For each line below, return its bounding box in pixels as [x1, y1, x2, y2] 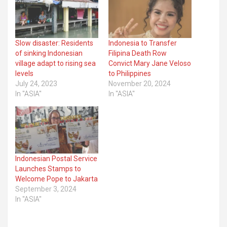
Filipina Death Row [108, 49, 167, 57]
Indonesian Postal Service [15, 155, 97, 163]
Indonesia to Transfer [108, 39, 177, 47]
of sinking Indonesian [15, 49, 83, 57]
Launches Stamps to [15, 165, 81, 173]
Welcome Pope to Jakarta [15, 175, 98, 183]
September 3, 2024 [15, 185, 77, 194]
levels [15, 69, 33, 78]
